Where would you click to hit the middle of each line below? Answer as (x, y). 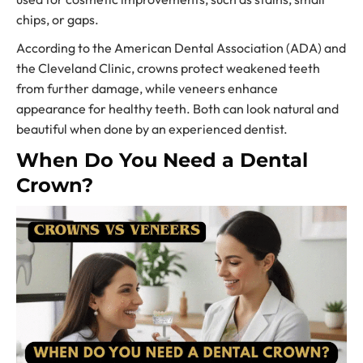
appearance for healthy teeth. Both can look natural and (177, 109)
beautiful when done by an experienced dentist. (152, 129)
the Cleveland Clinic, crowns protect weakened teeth (168, 68)
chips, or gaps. (58, 19)
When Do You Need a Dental (162, 160)
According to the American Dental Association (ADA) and (181, 48)
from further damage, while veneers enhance (147, 88)
